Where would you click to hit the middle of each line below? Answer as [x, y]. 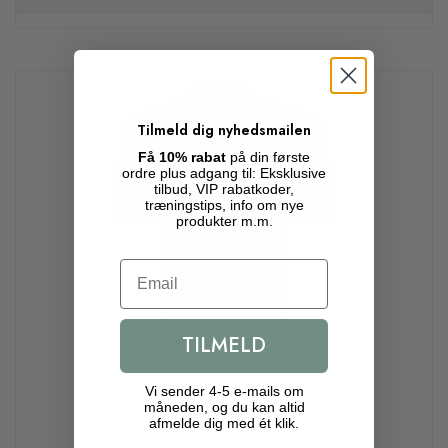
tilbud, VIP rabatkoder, [224, 189]
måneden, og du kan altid [224, 407]
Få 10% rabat [182, 157]
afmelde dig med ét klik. [224, 423]
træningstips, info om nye [224, 205]
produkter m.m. [224, 221]
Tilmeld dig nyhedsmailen [224, 130]
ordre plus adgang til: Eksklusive [224, 173]
